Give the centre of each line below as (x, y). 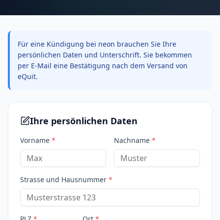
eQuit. (28, 76)
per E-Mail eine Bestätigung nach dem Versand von (103, 66)
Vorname (35, 140)
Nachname (132, 140)
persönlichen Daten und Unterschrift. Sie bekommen (105, 55)
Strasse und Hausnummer (63, 179)
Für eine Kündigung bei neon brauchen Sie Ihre (97, 44)
